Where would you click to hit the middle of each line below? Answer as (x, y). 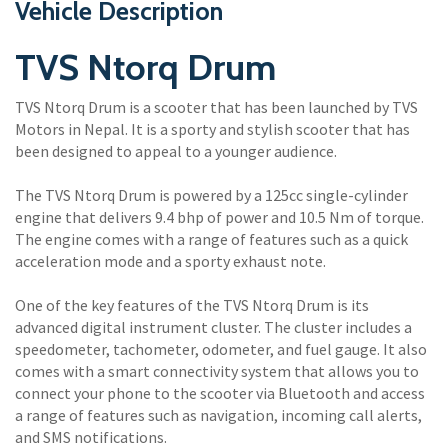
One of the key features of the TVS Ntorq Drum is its (192, 305)
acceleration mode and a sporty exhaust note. (170, 261)
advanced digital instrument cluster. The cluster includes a (213, 327)
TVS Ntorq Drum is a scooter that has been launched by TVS (216, 107)
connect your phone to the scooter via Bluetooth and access (220, 393)
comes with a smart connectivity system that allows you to (217, 371)
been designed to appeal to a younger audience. (176, 151)
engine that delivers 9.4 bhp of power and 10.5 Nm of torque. (219, 217)
